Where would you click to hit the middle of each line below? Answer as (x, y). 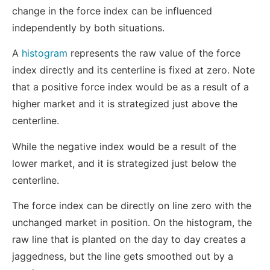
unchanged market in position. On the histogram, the (132, 222)
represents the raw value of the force (154, 53)
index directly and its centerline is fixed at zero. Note (133, 70)
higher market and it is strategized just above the (125, 104)
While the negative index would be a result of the (124, 146)
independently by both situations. (88, 27)
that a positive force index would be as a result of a (130, 87)
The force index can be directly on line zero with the (132, 205)
